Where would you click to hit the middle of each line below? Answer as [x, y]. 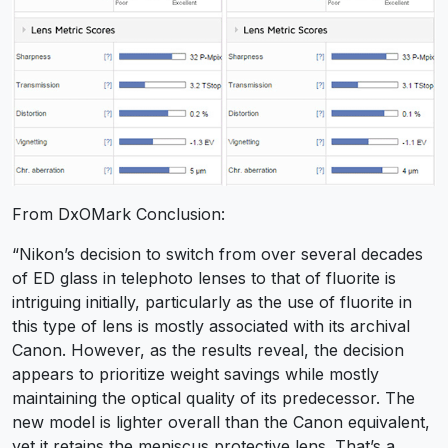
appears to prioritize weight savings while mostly [195, 373]
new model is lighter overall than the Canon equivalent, [221, 421]
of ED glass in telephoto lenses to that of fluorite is [204, 277]
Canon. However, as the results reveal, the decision [208, 349]
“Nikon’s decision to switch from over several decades [217, 253]
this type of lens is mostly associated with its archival [211, 325]
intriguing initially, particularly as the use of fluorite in [212, 301]
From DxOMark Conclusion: [118, 213]
